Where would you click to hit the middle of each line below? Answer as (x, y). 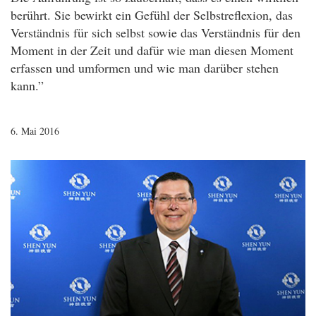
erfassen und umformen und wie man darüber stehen (145, 68)
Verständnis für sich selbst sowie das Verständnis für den (156, 33)
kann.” (27, 86)
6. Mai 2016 (35, 131)
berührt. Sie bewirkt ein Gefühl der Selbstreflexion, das (152, 15)
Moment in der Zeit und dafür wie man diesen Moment (152, 50)
